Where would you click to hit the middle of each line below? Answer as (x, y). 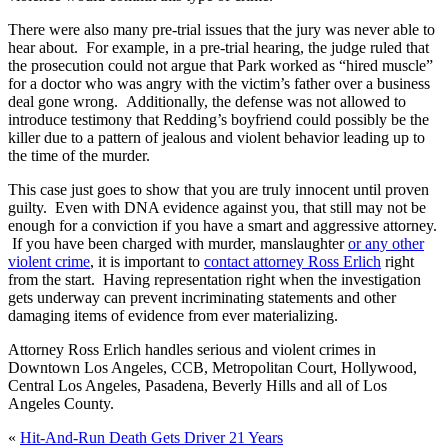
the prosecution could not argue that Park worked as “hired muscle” (220, 66)
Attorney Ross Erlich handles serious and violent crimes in (192, 350)
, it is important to (147, 262)
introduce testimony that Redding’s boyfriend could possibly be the (218, 120)
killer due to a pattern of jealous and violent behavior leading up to (216, 138)
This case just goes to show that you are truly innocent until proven (218, 190)
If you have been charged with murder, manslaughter (178, 244)
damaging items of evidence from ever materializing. (173, 316)
